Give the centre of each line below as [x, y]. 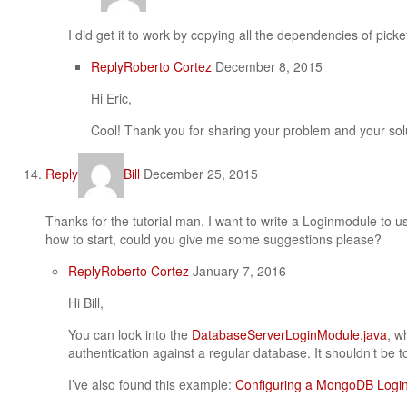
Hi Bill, [86, 303]
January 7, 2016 [238, 271]
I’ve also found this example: [152, 384]
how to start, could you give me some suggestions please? [213, 239]
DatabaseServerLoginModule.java [289, 334]
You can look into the [130, 334]
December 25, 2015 [199, 173]
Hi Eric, [111, 98]
